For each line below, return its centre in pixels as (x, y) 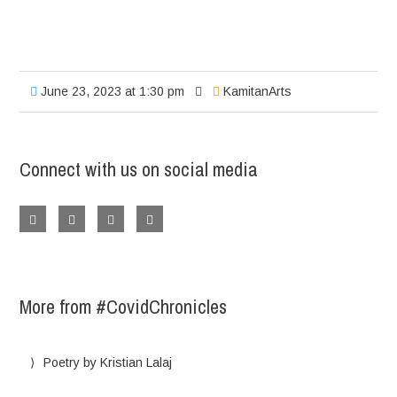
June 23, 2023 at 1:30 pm (111, 92)
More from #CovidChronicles (124, 307)
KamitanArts (258, 92)
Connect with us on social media (139, 170)
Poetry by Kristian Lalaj (108, 363)
